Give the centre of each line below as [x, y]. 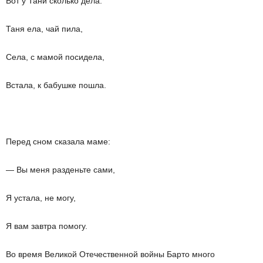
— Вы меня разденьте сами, [60, 170]
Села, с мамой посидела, [55, 57]
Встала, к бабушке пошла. [56, 85]
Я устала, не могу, [41, 198]
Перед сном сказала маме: [58, 141]
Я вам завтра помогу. [47, 226]
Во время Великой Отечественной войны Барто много [110, 254]
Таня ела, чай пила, [44, 29]
